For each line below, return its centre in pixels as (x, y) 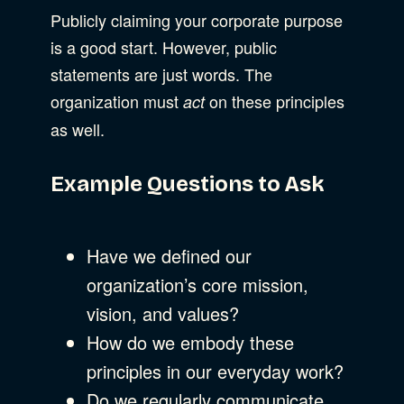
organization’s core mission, (197, 284)
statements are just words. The (161, 73)
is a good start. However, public (164, 46)
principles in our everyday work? (215, 371)
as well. (80, 129)
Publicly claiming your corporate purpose (197, 19)
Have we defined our (169, 255)
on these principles (275, 101)
